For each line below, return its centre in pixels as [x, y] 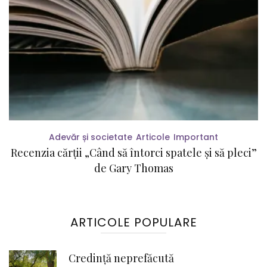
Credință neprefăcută [121, 258]
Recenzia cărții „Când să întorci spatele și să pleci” [133, 153]
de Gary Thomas [133, 168]
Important [196, 137]
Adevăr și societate [91, 137]
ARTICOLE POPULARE [133, 223]
